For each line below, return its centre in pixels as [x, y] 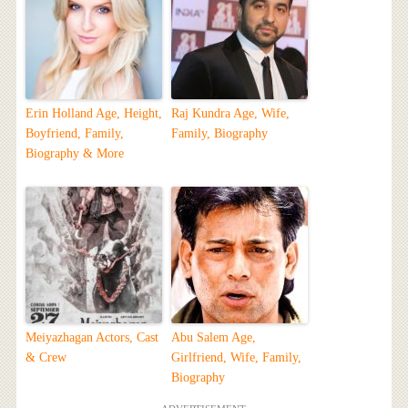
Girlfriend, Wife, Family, [236, 358]
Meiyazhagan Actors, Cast [92, 338]
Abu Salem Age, [213, 338]
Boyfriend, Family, [74, 134]
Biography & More [74, 154]
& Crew [46, 358]
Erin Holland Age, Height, [93, 114]
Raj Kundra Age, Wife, [230, 114]
